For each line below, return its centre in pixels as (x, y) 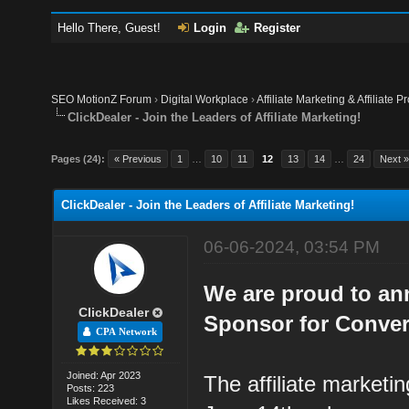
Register (278, 28)
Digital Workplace (205, 100)
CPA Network (124, 331)
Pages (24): (79, 158)
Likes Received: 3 (107, 400)
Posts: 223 (91, 388)
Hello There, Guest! (111, 28)
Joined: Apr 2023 (104, 375)
